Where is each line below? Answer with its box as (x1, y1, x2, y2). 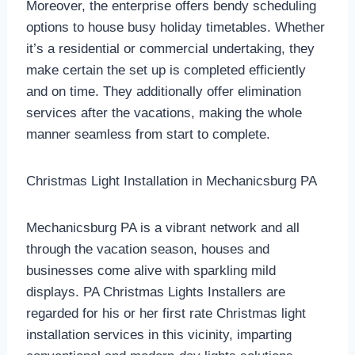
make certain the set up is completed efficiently (25, 63, 306, 78)
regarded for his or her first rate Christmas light (25, 306, 306, 322)
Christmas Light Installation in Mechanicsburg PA (25, 174, 317, 189)
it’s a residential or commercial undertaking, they (25, 41, 315, 57)
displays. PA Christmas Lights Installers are (25, 284, 285, 300)
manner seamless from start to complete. (25, 127, 270, 143)
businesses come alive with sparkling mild (25, 263, 276, 279)
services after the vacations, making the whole (25, 105, 302, 121)
